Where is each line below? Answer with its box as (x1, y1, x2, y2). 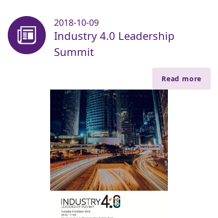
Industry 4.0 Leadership (54, 28, 175, 43)
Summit (54, 44, 94, 59)
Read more (161, 73, 202, 83)
